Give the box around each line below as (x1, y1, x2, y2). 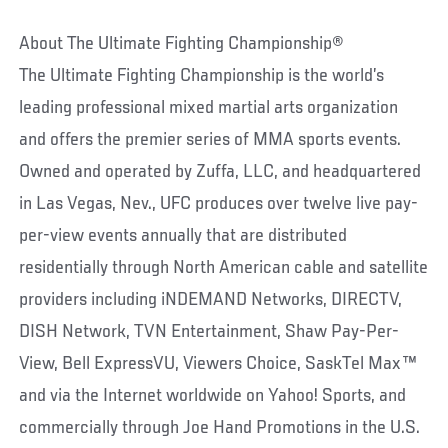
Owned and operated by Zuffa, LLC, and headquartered (19, 161, 422, 182)
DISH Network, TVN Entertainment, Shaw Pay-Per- (19, 321, 400, 342)
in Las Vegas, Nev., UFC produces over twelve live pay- (19, 193, 419, 214)
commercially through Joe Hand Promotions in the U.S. (19, 417, 421, 438)
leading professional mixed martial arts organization (19, 97, 399, 118)
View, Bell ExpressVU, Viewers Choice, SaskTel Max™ (19, 353, 418, 374)
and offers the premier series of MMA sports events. (19, 129, 402, 150)
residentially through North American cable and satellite (19, 257, 429, 278)
